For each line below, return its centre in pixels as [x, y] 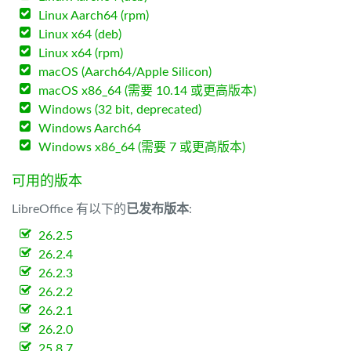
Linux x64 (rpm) [81, 53]
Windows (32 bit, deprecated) [120, 110]
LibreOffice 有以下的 [69, 209]
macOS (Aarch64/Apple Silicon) [125, 72]
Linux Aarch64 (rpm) [94, 16]
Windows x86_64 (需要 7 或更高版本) [142, 147]
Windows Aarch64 [90, 128]
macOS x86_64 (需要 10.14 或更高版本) [148, 91]
